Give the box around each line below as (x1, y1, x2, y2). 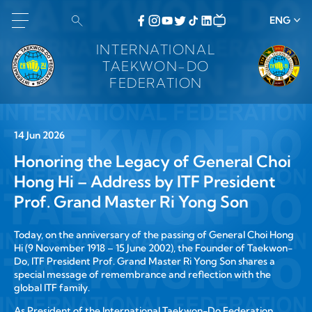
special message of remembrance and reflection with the (13, 267, 271, 281)
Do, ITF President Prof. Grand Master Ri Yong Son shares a (13, 254, 275, 267)
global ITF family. (13, 281, 90, 294)
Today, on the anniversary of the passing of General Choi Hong (13, 228, 294, 241)
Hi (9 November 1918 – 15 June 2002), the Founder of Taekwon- (13, 241, 292, 254)
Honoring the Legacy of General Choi (13, 151, 291, 172)
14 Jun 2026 (13, 129, 65, 142)
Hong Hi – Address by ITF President (13, 171, 275, 192)
